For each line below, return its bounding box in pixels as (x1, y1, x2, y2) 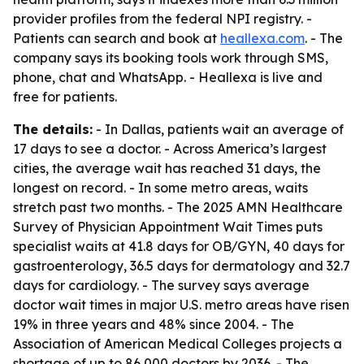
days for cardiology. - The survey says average (13, 277, 310, 293)
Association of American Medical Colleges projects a (13, 336, 342, 352)
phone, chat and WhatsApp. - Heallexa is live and (13, 69, 323, 85)
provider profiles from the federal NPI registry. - (13, 11, 312, 27)
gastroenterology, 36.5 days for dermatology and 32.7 (13, 258, 350, 274)
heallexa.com (220, 30, 305, 46)
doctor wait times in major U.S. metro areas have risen (13, 297, 349, 313)
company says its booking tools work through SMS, (13, 50, 328, 66)
